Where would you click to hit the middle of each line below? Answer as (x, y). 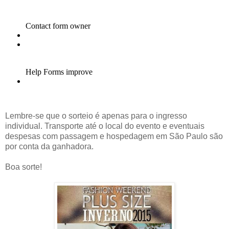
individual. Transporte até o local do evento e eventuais (105, 126)
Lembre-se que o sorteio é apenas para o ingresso (96, 116)
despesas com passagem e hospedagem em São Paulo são (114, 136)
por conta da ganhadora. (49, 146)
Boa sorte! (24, 167)
